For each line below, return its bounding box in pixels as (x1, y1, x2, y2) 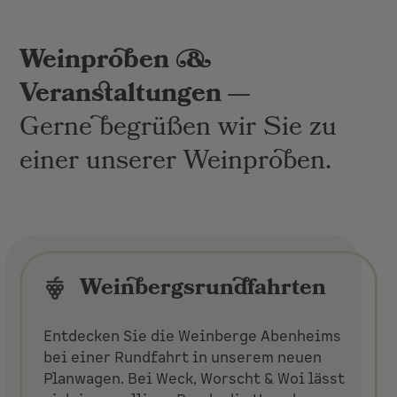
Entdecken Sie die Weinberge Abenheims (43, 326, 342, 346)
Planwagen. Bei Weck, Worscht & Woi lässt (43, 369, 346, 389)
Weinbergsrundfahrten (79, 270, 326, 309)
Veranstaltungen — (19, 73, 251, 118)
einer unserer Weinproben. (19, 140, 332, 184)
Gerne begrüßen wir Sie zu (19, 106, 338, 151)
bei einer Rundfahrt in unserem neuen (43, 347, 323, 368)
